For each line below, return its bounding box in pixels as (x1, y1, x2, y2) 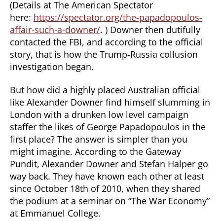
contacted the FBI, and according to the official (10, 36, 203, 48)
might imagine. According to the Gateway (10, 146, 181, 157)
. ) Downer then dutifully (100, 23, 200, 36)
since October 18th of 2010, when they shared (10, 183, 200, 194)
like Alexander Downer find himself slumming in (10, 96, 210, 108)
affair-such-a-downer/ (10, 23, 100, 36)
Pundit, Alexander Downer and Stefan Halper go (10, 158, 208, 170)
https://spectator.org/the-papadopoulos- (34, 11, 202, 23)
